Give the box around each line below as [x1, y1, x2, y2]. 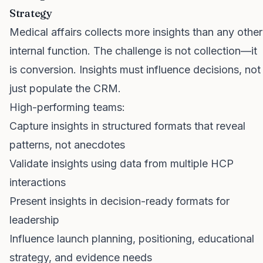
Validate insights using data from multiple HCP [9, 157, 234, 170]
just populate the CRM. [9, 82, 121, 95]
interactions [9, 176, 66, 188]
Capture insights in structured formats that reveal [9, 120, 245, 132]
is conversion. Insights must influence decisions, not [9, 63, 261, 76]
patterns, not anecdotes [9, 139, 125, 151]
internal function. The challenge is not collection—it [9, 45, 257, 57]
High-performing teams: [9, 101, 125, 113]
